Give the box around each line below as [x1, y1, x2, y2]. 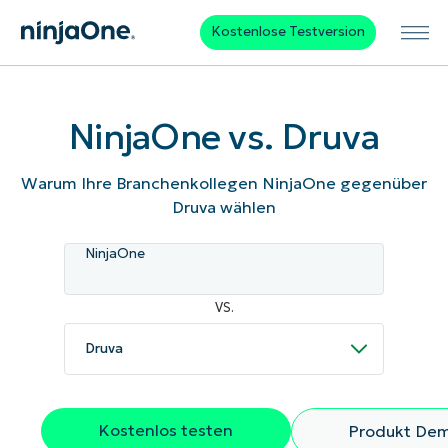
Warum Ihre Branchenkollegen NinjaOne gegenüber [21, 172, 427, 193]
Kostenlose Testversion [210, 23, 365, 41]
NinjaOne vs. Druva [68, 114, 380, 160]
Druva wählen [172, 196, 276, 217]
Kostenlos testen [98, 420, 234, 441]
